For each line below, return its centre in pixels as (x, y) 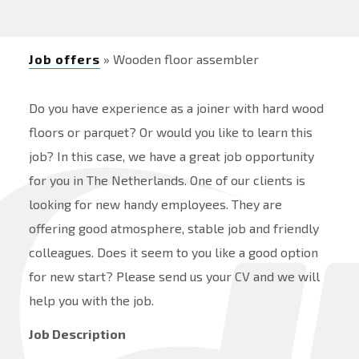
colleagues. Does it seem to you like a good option (173, 252)
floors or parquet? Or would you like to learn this (170, 132)
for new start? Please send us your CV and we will (174, 276)
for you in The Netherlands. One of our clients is (167, 180)
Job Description (77, 334)
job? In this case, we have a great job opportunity (171, 156)
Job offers (64, 58)
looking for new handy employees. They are (155, 204)
